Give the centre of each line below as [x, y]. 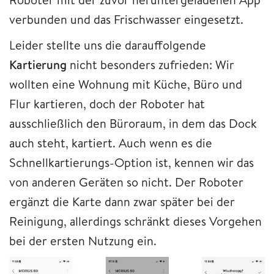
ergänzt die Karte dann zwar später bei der [122, 202]
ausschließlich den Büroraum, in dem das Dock [133, 124]
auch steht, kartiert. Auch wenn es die [111, 143]
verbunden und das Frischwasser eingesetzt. [128, 20]
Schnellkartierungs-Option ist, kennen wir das [131, 163]
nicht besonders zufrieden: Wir [150, 65]
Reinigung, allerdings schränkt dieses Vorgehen [135, 221]
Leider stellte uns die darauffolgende [108, 45]
